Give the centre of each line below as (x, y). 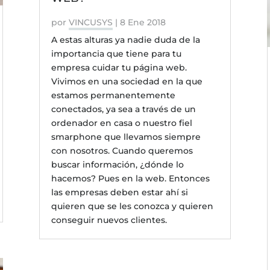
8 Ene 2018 (143, 22)
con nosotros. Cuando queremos (122, 150)
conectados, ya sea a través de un (123, 109)
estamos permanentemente (113, 95)
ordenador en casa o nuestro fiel (121, 123)
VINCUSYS (90, 22)
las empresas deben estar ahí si (119, 192)
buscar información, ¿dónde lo (117, 164)
